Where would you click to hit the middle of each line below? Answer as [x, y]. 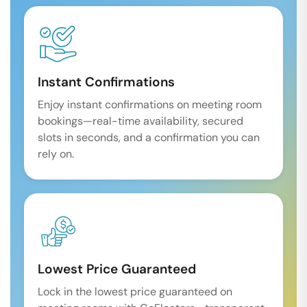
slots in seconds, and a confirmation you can [149, 137]
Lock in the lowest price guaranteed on [135, 292]
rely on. [56, 154]
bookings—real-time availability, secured [140, 121]
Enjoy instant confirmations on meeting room [150, 105]
